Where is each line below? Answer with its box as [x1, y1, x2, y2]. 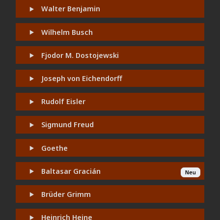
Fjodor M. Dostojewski [41, 50, 119, 60]
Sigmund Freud [41, 120, 94, 130]
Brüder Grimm [41, 189, 91, 199]
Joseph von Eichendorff [41, 73, 123, 83]
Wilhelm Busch [41, 27, 93, 37]
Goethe [41, 143, 68, 153]
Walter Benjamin [41, 4, 101, 14]
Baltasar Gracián [41, 166, 101, 176]
